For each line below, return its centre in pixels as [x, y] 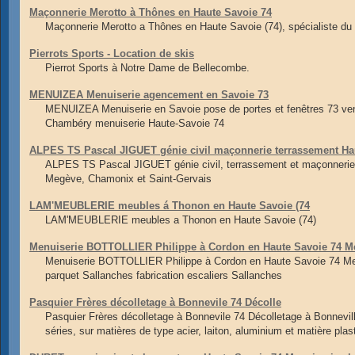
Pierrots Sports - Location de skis [112, 53]
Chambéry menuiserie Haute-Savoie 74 [135, 123]
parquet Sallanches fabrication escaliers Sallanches [164, 275]
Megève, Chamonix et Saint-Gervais [128, 179]
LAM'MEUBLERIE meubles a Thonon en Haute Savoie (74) [181, 220]
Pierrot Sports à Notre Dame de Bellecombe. [147, 68]
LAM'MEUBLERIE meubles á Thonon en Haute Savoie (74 [170, 206]
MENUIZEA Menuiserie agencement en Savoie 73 [149, 95]
